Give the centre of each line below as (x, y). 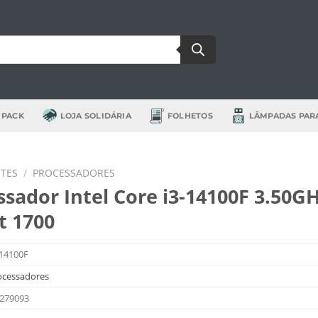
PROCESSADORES (73, 173)
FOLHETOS (190, 116)
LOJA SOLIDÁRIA (95, 116)
